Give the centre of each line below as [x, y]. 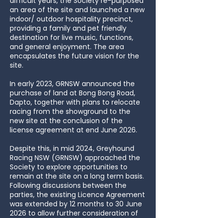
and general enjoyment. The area [67, 47]
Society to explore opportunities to [69, 167]
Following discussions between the [68, 185]
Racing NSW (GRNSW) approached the [75, 158]
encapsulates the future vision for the [74, 56]
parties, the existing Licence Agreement [77, 195]
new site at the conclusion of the [66, 121]
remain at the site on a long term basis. [77, 176]
